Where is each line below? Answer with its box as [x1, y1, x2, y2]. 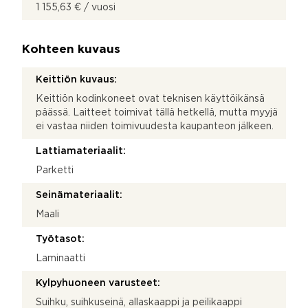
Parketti [36, 166, 74, 175]
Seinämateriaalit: [36, 190, 122, 199]
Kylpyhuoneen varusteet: [36, 278, 160, 287]
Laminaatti [36, 254, 85, 263]
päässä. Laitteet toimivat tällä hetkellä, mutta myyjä [36, 108, 278, 117]
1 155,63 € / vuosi [36, 3, 115, 12]
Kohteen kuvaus [22, 44, 120, 55]
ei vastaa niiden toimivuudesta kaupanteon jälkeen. [36, 122, 274, 131]
